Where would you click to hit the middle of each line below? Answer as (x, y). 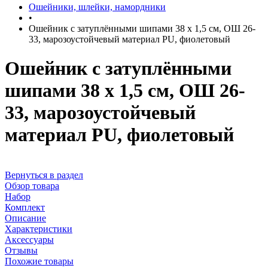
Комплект (25, 207)
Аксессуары (29, 239)
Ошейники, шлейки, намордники (97, 7)
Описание (25, 218)
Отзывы (21, 250)
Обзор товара (32, 185)
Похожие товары (39, 261)
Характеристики (39, 229)
